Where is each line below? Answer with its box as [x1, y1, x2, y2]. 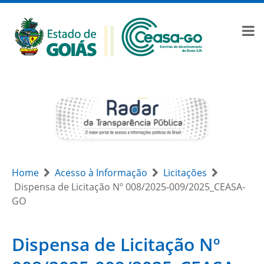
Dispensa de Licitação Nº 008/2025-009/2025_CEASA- [14, 180, 245, 193]
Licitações [163, 166, 207, 179]
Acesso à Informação [55, 166, 147, 179]
